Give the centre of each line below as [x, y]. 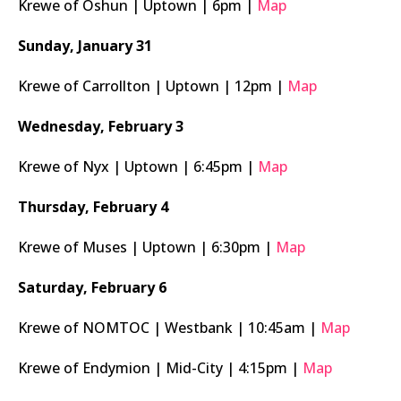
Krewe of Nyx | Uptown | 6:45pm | [138, 167]
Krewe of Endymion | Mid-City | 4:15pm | [160, 368]
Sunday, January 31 [85, 46]
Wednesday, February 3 [101, 127]
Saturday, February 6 [92, 288]
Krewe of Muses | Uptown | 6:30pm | [147, 247]
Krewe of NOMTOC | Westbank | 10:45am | [169, 328]
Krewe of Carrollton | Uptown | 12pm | [153, 86]
